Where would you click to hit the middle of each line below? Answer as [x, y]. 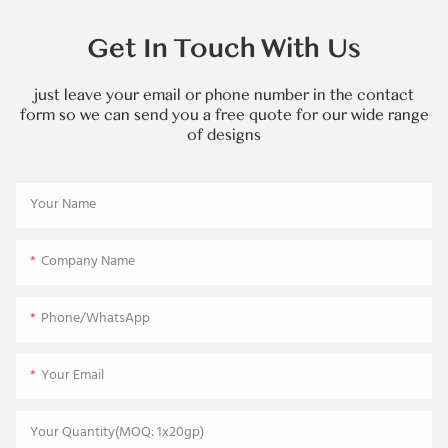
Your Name [63, 205]
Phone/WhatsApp [95, 319]
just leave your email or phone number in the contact [224, 94]
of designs [224, 134]
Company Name [88, 262]
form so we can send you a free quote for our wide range [224, 114]
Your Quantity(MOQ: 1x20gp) [117, 433]
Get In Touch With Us [224, 48]
